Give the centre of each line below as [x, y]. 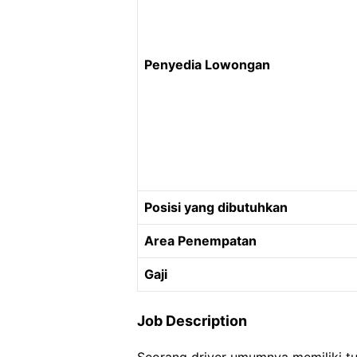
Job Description [192, 321]
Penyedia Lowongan [207, 65]
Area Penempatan [200, 241]
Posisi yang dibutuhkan [216, 207]
